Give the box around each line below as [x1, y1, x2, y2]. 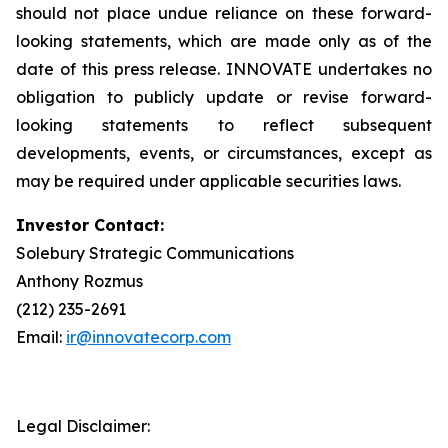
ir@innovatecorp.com [66, 327, 231, 347]
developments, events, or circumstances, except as [16, 143, 432, 163]
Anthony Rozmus [16, 271, 143, 291]
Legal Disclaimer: [16, 416, 150, 436]
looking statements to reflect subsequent [16, 115, 432, 135]
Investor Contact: [16, 215, 164, 235]
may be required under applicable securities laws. [16, 171, 401, 191]
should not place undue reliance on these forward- [16, 3, 432, 23]
